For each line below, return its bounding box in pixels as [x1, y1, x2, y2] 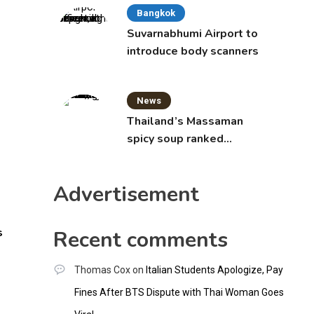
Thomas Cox [74, 264, 130, 276]
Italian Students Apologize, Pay [145, 264, 283, 276]
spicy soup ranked [127, 131, 224, 147]
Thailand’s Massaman [127, 114, 243, 130]
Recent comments [53, 226, 228, 255]
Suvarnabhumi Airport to [127, 26, 258, 42]
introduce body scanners [127, 43, 259, 60]
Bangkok [137, 8, 175, 19]
